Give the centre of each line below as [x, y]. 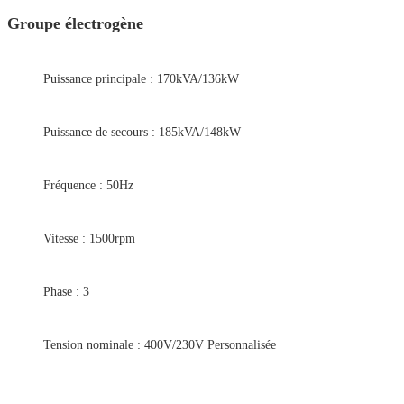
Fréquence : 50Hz [88, 186]
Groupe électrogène [75, 24]
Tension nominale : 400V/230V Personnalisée [160, 345]
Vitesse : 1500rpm [89, 239]
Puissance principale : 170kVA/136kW [141, 79]
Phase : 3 [66, 292]
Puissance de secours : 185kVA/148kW [142, 133]
